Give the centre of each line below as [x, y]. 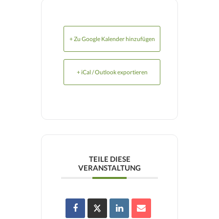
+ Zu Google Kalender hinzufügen [112, 39]
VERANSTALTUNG [109, 168]
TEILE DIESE [109, 159]
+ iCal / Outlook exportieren [112, 72]
